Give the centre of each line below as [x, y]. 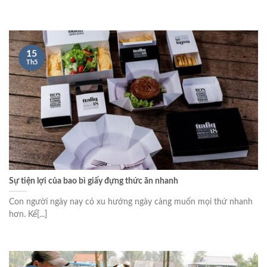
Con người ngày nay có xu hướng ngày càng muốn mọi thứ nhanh [131, 202]
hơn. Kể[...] [28, 214]
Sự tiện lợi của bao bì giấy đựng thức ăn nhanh [94, 181]
